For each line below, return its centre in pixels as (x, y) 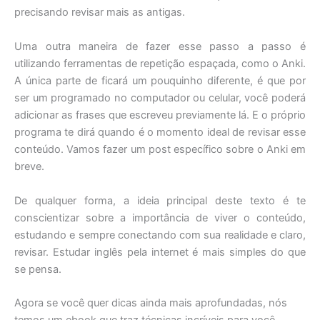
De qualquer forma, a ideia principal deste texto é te (160, 200)
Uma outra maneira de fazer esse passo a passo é (160, 47)
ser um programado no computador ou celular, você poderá (160, 98)
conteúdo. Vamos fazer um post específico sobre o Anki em (160, 150)
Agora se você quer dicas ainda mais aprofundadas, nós (151, 303)
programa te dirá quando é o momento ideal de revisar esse (160, 132)
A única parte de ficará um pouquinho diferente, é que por (160, 81)
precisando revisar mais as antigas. (100, 12)
